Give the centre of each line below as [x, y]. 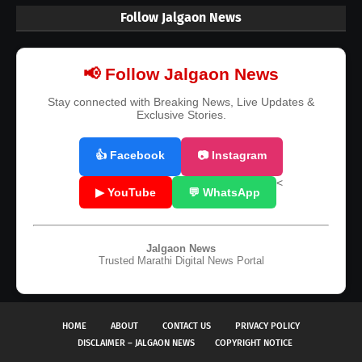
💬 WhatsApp [224, 192]
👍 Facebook [130, 155]
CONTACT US [187, 326]
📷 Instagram [232, 155]
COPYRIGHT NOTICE [254, 343]
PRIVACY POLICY [267, 326]
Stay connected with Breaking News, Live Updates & [181, 102]
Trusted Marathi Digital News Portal [181, 261]
